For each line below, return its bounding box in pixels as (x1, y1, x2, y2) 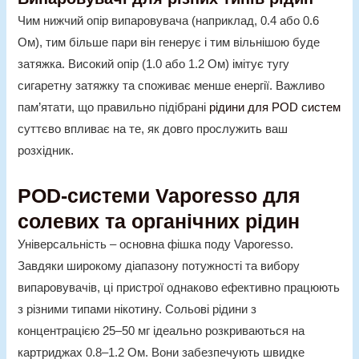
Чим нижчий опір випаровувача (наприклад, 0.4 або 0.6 (18, 14, 320, 28)
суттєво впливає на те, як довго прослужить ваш (18, 123, 288, 136)
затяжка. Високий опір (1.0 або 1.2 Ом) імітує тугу (18, 58, 290, 71)
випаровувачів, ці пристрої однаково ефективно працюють (18, 280, 341, 294)
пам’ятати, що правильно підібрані (18, 101, 210, 115)
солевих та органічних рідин (18, 209, 301, 232)
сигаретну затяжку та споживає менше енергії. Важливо (18, 79, 325, 93)
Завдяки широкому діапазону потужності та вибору (18, 259, 301, 272)
